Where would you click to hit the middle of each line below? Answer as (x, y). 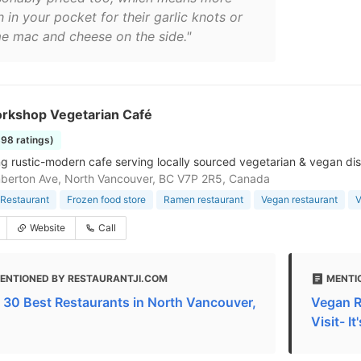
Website (48, 228)
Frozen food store (106, 199)
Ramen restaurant (203, 199)
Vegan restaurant (299, 199)
